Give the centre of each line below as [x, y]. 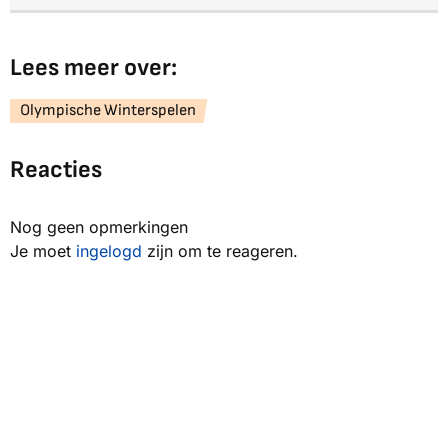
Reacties [56, 170]
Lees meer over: [93, 68]
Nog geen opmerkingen [99, 227]
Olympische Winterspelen [108, 111]
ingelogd [109, 251]
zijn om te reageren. [220, 251]
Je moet [43, 251]
